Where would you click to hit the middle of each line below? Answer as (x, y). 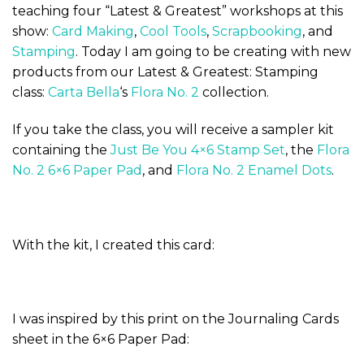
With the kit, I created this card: (113, 245)
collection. (234, 93)
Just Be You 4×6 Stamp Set (198, 150)
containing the (61, 150)
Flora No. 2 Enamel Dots (254, 171)
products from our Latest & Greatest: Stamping (165, 72)
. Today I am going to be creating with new (213, 52)
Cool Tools (173, 32)
